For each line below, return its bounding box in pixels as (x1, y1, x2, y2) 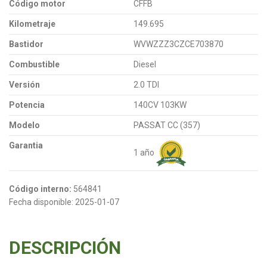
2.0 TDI (133, 79, 159, 89)
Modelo (9, 120, 40, 130)
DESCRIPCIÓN (9, 237, 121, 258)
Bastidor (9, 39, 44, 49)
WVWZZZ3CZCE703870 (133, 39, 223, 49)
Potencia (9, 100, 45, 110)
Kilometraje (9, 18, 55, 29)
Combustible (9, 59, 60, 69)
